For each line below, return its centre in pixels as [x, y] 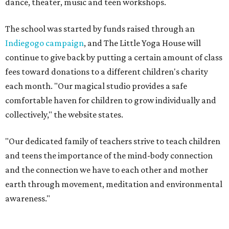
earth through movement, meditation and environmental [114, 184]
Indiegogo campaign [44, 43]
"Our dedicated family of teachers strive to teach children [113, 141]
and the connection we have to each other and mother [107, 170]
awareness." [28, 198]
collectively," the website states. [64, 114]
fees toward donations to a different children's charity [107, 72]
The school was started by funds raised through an [100, 29]
